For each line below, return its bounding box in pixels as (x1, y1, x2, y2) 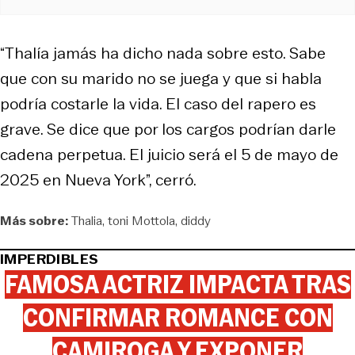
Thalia (71, 211, 102, 230)
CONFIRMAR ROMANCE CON (22, 299, 333, 336)
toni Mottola (108, 211, 175, 230)
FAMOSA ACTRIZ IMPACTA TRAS (4, 265, 351, 303)
